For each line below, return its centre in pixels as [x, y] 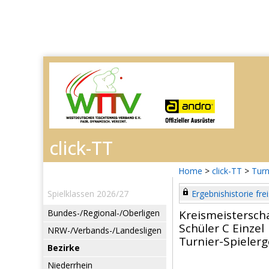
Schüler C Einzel [222, 228]
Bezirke [64, 248]
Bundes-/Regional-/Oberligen [104, 213]
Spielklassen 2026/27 [88, 194]
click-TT [227, 171]
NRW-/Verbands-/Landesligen [104, 230]
